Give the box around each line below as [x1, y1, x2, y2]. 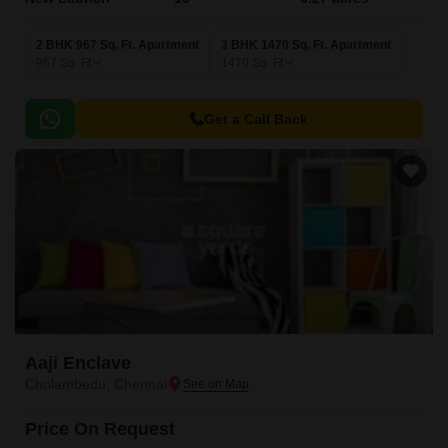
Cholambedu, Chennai [25, 376, 167, 392]
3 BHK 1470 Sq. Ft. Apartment [221, 38, 391, 52]
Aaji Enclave [25, 353, 131, 373]
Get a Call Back [204, 111, 308, 127]
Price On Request [25, 419, 175, 439]
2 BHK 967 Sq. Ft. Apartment [36, 38, 199, 52]
